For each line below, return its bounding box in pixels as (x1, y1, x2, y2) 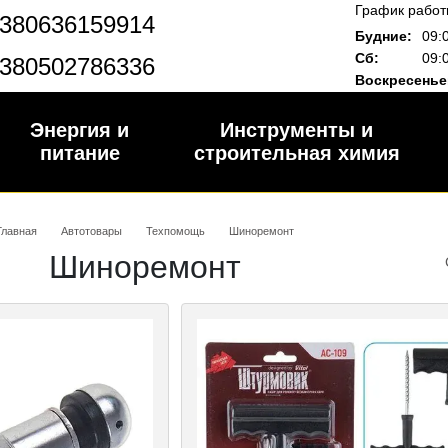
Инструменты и (220, 119, 374, 141)
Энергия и (30, 119, 130, 141)
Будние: (355, 28, 412, 44)
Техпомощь (145, 225, 205, 237)
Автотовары (60, 225, 122, 237)
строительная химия (193, 142, 400, 164)
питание (39, 142, 120, 164)
